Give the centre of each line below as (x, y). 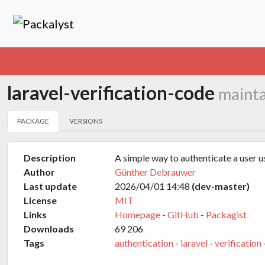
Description (50, 158)
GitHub (183, 214)
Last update (50, 186)
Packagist (226, 214)
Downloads (49, 229)
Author (39, 172)
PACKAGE (33, 121)
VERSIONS (86, 121)
